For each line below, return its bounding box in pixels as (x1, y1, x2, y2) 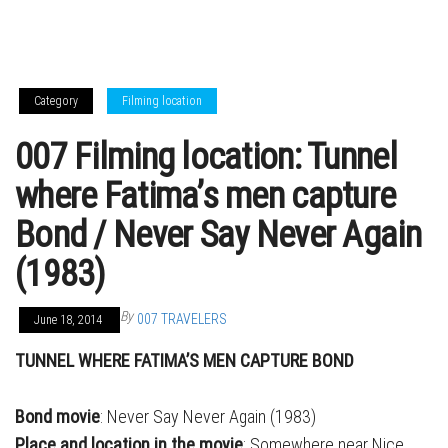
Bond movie (15, 406, 100, 427)
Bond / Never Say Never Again (15, 214, 421, 256)
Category (34, 94, 78, 108)
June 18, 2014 (34, 313, 105, 327)
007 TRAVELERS (137, 311, 227, 327)
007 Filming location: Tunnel (15, 136, 397, 178)
